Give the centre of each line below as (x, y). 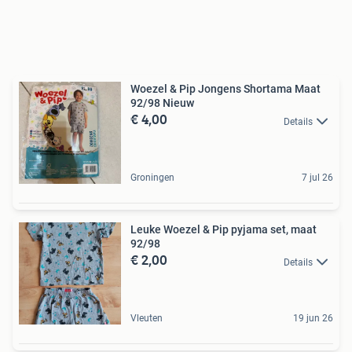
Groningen (152, 178)
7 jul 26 (317, 178)
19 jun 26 (313, 319)
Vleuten (147, 319)
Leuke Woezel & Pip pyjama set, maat (224, 230)
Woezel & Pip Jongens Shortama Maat (225, 89)
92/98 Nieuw (162, 103)
